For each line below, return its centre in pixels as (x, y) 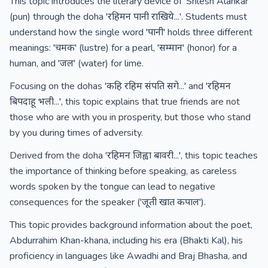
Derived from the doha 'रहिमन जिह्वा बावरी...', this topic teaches (134, 156)
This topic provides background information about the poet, (131, 225)
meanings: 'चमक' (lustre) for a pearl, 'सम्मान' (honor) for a (123, 48)
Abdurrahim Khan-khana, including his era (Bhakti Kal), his (126, 240)
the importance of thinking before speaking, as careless (123, 171)
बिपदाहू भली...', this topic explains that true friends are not (125, 102)
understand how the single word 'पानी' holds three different (131, 32)
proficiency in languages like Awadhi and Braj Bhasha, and (128, 256)
